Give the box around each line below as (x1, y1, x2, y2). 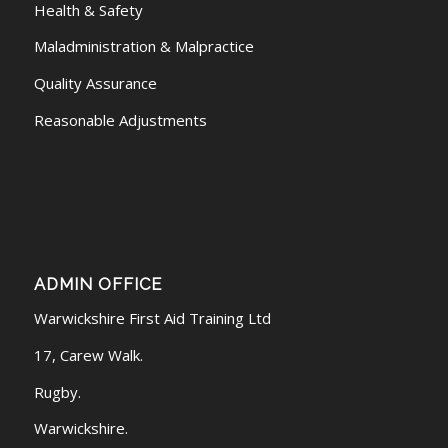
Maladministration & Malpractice (33, 36, 254, 57)
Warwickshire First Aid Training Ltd (33, 308, 271, 329)
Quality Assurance (33, 73, 157, 94)
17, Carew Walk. (33, 344, 143, 365)
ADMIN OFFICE (33, 274, 162, 295)
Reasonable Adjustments (33, 109, 207, 130)
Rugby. (33, 381, 81, 402)
